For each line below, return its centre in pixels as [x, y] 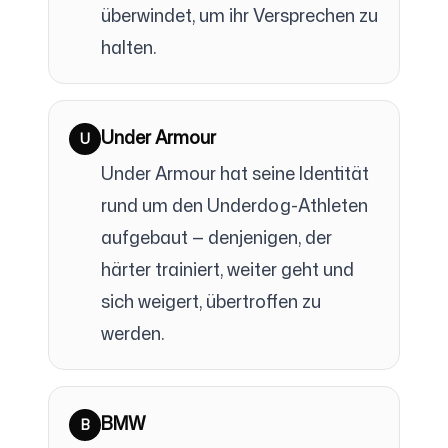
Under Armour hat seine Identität [235, 173]
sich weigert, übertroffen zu [211, 301]
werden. [132, 333]
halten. [128, 47]
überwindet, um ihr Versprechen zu [239, 15]
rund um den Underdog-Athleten [234, 205]
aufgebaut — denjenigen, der [216, 237]
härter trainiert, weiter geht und [227, 269]
